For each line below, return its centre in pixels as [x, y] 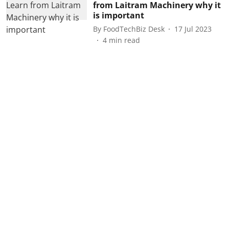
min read [124, 40]
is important [118, 15]
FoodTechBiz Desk [134, 29]
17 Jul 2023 [193, 29]
